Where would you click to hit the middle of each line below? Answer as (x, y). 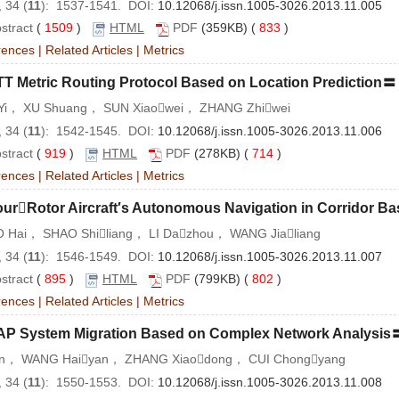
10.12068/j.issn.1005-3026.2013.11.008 (270, 383)
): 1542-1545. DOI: (99, 131)
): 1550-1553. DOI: (99, 383)
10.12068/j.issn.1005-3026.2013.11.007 (270, 257)
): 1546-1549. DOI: (99, 257)
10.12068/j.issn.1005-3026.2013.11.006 (270, 131)
